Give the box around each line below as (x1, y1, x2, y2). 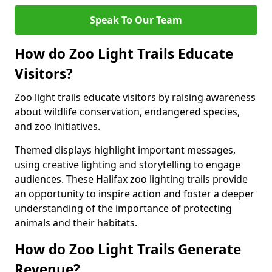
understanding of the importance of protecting (15, 202, 232, 215)
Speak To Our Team (90, 13, 182, 27)
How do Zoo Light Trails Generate (15, 240, 241, 259)
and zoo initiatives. (15, 120, 100, 133)
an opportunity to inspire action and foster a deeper (15, 187, 254, 200)
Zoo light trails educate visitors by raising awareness (15, 90, 256, 104)
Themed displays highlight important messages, (15, 143, 236, 157)
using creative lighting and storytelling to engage (15, 158, 240, 171)
